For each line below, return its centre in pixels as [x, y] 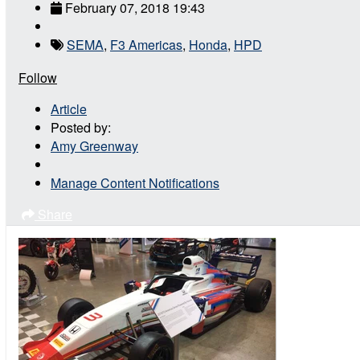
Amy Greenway [94, 145]
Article [69, 108]
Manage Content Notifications [135, 182]
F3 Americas [146, 44]
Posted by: [81, 127]
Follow [38, 77]
